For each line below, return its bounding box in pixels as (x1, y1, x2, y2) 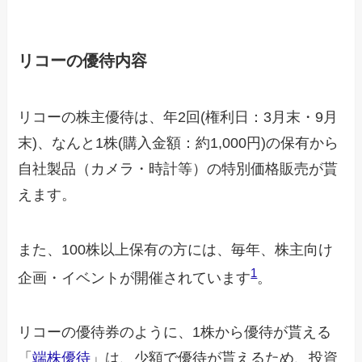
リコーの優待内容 (18, 52, 148, 70)
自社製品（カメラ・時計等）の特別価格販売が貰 (18, 160, 339, 177)
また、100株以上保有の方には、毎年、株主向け (18, 241, 334, 258)
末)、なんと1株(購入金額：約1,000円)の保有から (18, 134, 339, 151)
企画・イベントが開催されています (18, 269, 251, 286)
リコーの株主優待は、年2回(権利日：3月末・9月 (18, 108, 339, 125)
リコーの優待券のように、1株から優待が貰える (18, 324, 332, 341)
